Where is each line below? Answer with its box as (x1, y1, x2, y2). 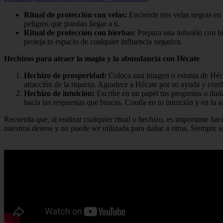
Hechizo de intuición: (24, 89, 95, 98)
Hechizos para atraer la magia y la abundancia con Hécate (4, 54, 200, 63)
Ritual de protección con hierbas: (24, 28, 135, 37)
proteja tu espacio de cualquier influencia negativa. (24, 37, 182, 46)
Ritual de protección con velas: (24, 10, 127, 19)
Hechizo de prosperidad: (24, 71, 107, 80)
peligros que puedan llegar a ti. (24, 19, 120, 28)
